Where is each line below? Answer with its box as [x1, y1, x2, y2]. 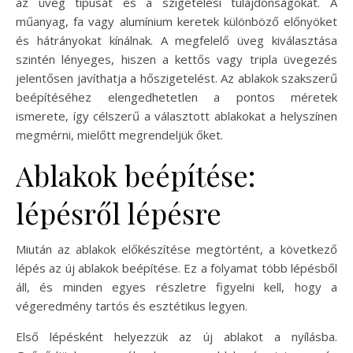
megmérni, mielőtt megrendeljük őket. [16, 126, 223, 143]
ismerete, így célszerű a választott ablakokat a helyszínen [16, 107, 337, 124]
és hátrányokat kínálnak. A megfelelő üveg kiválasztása [16, 32, 337, 48]
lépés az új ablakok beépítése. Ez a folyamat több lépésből [16, 259, 337, 276]
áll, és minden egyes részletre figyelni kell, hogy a [16, 278, 337, 295]
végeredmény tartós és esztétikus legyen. [16, 297, 247, 314]
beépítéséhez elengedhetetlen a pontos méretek [16, 88, 337, 105]
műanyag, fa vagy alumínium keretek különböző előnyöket [16, 13, 337, 29]
